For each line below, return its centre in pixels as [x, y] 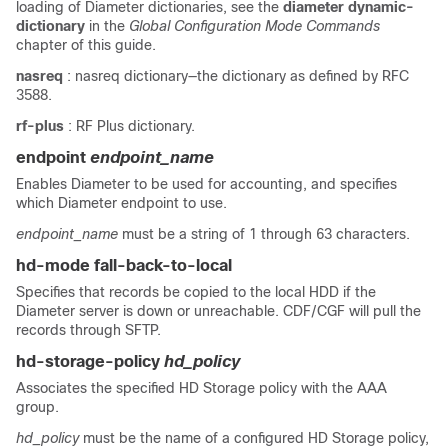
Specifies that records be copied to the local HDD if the [196, 292]
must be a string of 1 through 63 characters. [266, 234]
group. [37, 407]
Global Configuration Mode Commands [254, 26]
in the [109, 26]
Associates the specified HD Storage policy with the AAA [201, 388]
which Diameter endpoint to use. [121, 203]
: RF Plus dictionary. [131, 126]
